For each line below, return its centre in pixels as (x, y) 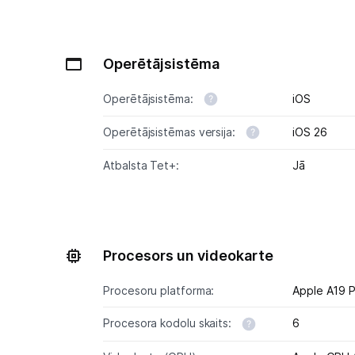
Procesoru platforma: (159, 291)
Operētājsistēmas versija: (171, 132)
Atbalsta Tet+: (141, 166)
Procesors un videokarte (189, 256)
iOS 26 (310, 132)
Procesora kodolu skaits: (169, 323)
